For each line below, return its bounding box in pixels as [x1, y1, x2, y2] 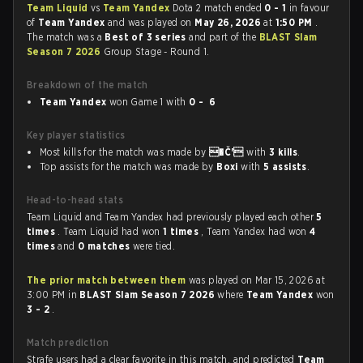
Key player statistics [27, 129, 126, 141]
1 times [163, 225, 202, 237]
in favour [286, 2, 330, 14]
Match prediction [27, 336, 109, 348]
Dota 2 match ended [172, 2, 265, 14]
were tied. [133, 240, 176, 252]
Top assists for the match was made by [40, 160, 217, 173]
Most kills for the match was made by [40, 146, 209, 158]
